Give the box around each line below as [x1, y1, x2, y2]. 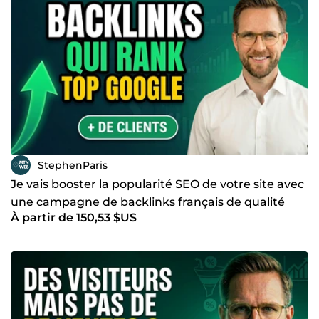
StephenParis [38, 158, 108, 172]
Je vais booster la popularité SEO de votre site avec [11, 177, 304, 192]
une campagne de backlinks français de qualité [11, 195, 285, 209]
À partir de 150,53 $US [11, 211, 137, 225]
